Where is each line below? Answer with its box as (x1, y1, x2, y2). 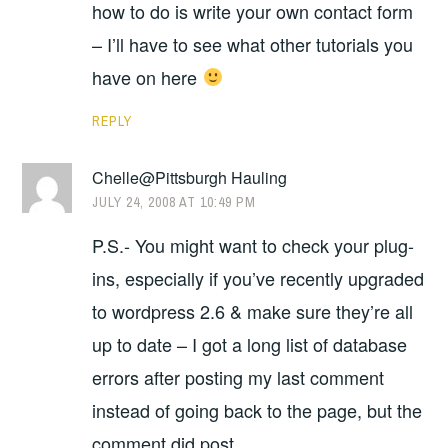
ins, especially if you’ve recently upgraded (92, 265, 425, 292)
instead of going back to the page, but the (92, 397, 423, 424)
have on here (92, 63, 203, 90)
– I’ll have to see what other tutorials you (92, 30, 414, 57)
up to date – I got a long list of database (92, 331, 408, 358)
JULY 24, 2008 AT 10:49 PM (92, 192, 257, 211)
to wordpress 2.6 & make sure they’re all (92, 298, 414, 325)
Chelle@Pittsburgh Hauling (92, 165, 288, 189)
